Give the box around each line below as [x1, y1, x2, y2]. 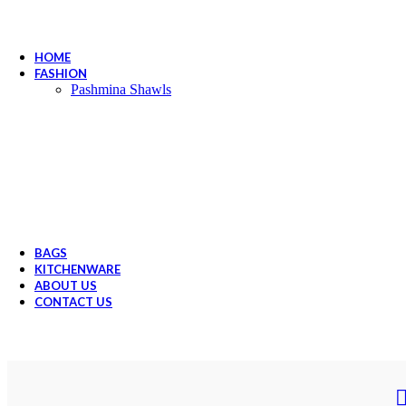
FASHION [34, 66, 87, 81]
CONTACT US [34, 295, 112, 309]
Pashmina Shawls [71, 82, 171, 97]
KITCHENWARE [34, 262, 121, 276]
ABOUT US [34, 278, 97, 293]
